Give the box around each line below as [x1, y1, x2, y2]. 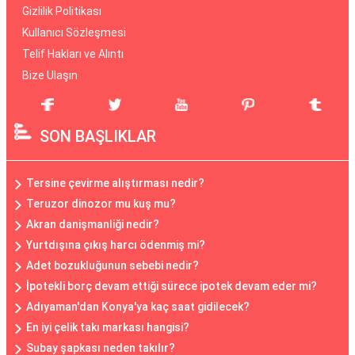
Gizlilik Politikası [22, 5, 101, 17]
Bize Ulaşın [22, 69, 78, 82]
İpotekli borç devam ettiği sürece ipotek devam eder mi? [26, 280, 317, 292]
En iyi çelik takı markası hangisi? [26, 321, 189, 334]
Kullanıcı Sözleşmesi [22, 26, 126, 39]
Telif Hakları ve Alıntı [22, 48, 124, 60]
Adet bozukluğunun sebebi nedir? [26, 259, 199, 272]
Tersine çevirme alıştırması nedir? [26, 177, 204, 189]
